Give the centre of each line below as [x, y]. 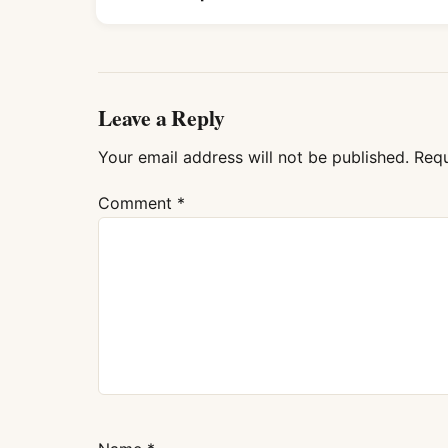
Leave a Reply [162, 118]
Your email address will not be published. [253, 157]
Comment [137, 203]
